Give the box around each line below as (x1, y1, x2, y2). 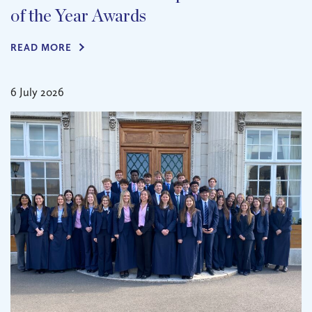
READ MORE (10, 42, 72, 54)
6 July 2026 (10, 85, 64, 99)
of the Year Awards (10, 8, 146, 25)
